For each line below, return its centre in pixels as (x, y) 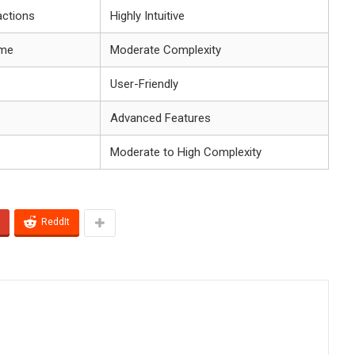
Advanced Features (160, 118)
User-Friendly (144, 84)
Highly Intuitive (147, 15)
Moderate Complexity (166, 50)
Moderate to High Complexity (186, 152)
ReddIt (55, 221)
